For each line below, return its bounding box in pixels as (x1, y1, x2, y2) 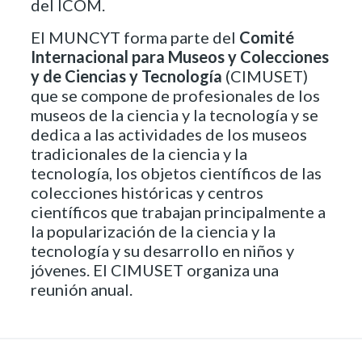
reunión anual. (31, 279, 133, 299)
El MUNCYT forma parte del (31, 27, 239, 47)
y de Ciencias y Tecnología (31, 65, 222, 86)
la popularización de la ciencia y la (31, 221, 276, 241)
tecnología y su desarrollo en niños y (31, 240, 294, 260)
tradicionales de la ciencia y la (31, 143, 247, 163)
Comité (239, 27, 294, 47)
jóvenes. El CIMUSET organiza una (31, 259, 279, 280)
